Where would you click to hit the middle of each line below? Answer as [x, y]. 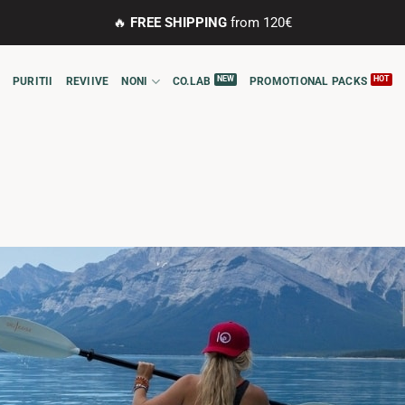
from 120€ [259, 23]
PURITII [33, 81]
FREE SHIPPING [179, 23]
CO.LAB [192, 81]
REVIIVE [87, 81]
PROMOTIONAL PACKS [308, 81]
